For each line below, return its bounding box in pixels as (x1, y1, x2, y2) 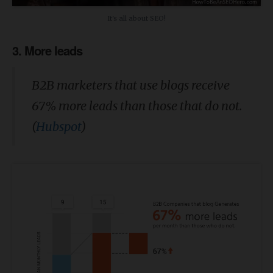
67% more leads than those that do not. (32, 98, 242, 114)
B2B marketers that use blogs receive (32, 77, 230, 93)
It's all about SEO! (107, 13, 166, 23)
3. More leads (12, 41, 82, 59)
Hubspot (36, 119, 81, 135)
